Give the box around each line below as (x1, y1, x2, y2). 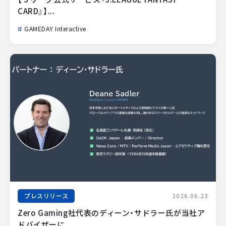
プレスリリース (24, 191, 69, 200)
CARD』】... (18, 6, 55, 17)
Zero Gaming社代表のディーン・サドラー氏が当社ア (18, 207, 205, 218)
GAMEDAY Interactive (24, 24, 86, 34)
